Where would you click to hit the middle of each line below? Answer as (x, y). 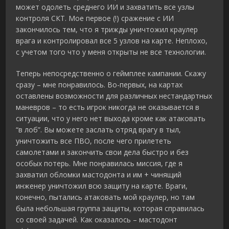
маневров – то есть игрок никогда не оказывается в (108, 107)
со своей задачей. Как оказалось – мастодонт (97, 220)
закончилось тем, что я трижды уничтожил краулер (107, 30)
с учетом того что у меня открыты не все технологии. (111, 52)
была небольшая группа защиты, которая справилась (110, 209)
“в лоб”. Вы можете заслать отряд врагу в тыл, (99, 130)
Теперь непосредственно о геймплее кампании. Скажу (111, 74)
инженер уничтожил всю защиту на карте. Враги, (102, 186)
